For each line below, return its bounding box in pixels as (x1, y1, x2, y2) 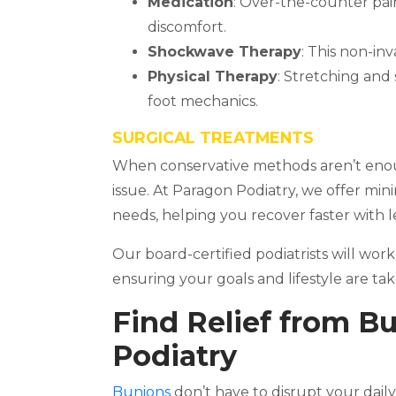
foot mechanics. (148, 93, 258, 110)
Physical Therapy (148, 68, 278, 85)
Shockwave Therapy (148, 43, 301, 60)
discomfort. (148, 19, 226, 35)
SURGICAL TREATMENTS (112, 128, 314, 147)
